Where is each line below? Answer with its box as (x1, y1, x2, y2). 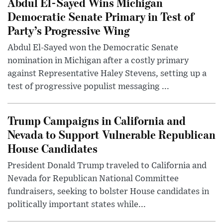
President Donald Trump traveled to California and (7, 161, 207, 170)
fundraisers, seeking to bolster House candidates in (7, 187, 209, 196)
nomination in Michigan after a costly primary (7, 56, 189, 65)
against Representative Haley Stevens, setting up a (7, 69, 207, 78)
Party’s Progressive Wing (7, 22, 130, 38)
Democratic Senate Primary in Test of (7, 8, 194, 24)
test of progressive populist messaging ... (7, 82, 169, 91)
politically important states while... (7, 200, 146, 209)
